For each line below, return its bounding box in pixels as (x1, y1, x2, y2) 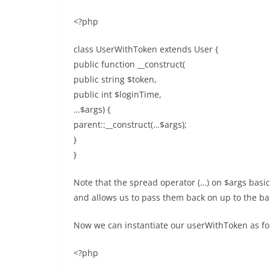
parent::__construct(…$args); (74, 119, 187, 130)
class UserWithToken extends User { (74, 43, 218, 55)
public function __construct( (74, 58, 185, 70)
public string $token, (74, 74, 157, 85)
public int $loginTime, (74, 89, 162, 100)
